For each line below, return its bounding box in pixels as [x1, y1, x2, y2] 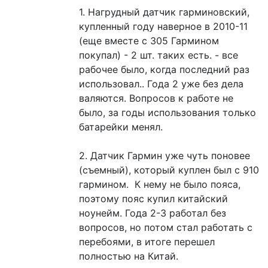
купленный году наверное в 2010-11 [78, 20, 248, 32]
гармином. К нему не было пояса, [78, 178, 240, 190]
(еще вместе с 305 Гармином [78, 34, 219, 47]
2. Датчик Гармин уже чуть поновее [78, 149, 250, 162]
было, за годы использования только [78, 106, 256, 118]
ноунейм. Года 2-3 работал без [78, 206, 226, 219]
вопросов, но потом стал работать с [78, 221, 252, 233]
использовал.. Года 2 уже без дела [78, 77, 243, 90]
